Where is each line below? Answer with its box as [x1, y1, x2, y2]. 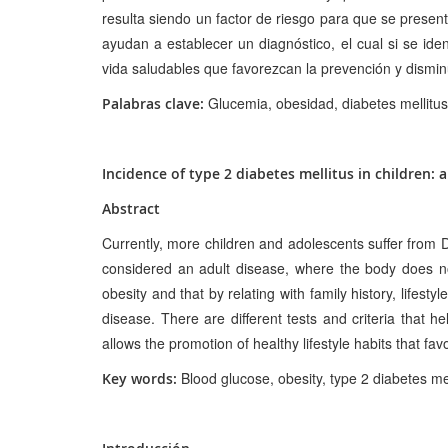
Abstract [102, 198, 160, 218]
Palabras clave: [102, 93, 204, 113]
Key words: [102, 368, 177, 388]
